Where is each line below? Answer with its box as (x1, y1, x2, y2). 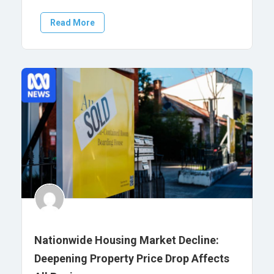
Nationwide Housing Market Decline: (34, 233, 219, 246)
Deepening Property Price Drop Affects (34, 251, 229, 265)
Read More (50, 18, 95, 28)
